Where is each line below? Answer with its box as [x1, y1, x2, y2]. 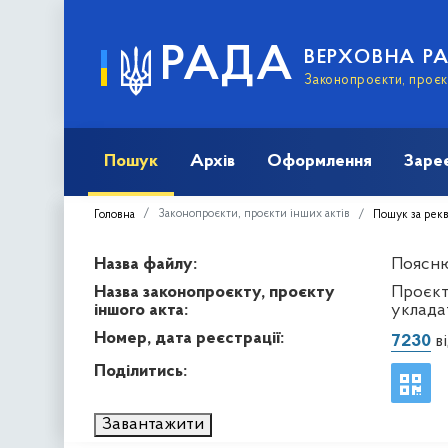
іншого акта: [94, 300, 188, 320]
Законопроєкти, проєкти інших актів [158, 207, 350, 220]
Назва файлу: [94, 254, 197, 274]
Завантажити [102, 414, 204, 434]
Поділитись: [94, 361, 187, 381]
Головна [94, 208, 135, 221]
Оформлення [267, 151, 372, 171]
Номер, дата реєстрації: [94, 328, 284, 348]
